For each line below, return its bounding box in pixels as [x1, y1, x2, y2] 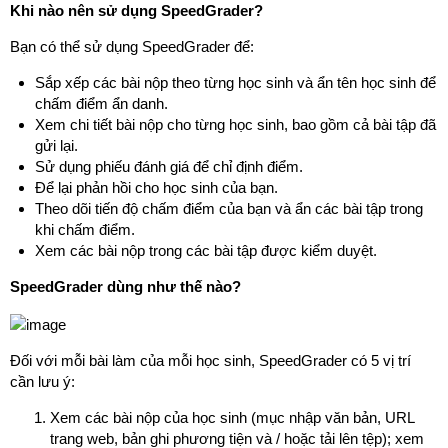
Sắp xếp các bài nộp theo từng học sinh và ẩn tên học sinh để [35, 74, 436, 91]
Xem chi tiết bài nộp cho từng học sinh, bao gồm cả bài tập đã [35, 116, 436, 133]
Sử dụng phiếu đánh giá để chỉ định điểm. [35, 158, 303, 175]
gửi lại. [35, 137, 78, 154]
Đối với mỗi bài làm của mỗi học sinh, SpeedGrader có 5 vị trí [10, 351, 411, 369]
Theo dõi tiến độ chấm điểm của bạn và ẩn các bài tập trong [35, 200, 423, 217]
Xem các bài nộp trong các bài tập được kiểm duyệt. [35, 242, 377, 259]
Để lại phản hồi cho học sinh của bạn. [35, 179, 278, 196]
